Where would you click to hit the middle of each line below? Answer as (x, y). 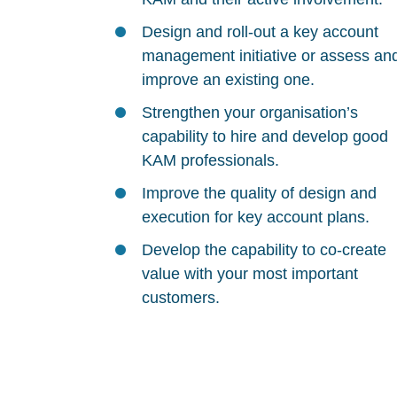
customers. (181, 298)
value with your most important (250, 274)
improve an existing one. (228, 80)
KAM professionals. (210, 160)
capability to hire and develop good (265, 136)
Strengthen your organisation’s (250, 113)
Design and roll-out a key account (260, 32)
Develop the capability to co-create (264, 250)
